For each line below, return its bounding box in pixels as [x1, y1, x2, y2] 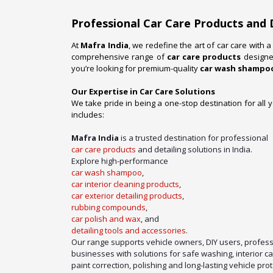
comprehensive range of [71, 51, 167, 63]
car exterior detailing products [71, 190, 182, 202]
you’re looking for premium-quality [71, 63, 200, 74]
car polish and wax [71, 213, 141, 225]
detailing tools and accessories [71, 225, 186, 236]
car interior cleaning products [71, 179, 179, 190]
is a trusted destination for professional [119, 132, 268, 144]
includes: [71, 109, 104, 121]
